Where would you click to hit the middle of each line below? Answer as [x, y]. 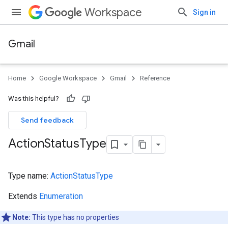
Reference [155, 78]
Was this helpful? [34, 98]
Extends [24, 196]
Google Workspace [68, 78]
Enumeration [61, 196]
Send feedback [47, 120]
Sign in [204, 12]
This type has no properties [75, 217]
